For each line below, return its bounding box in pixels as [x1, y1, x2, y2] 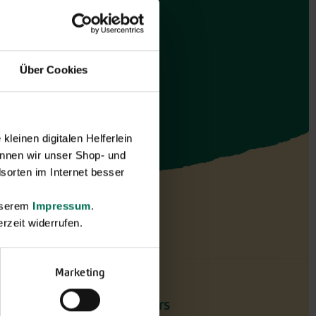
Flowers [124, 296, 169, 313]
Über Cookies [19, 63, 88, 75]
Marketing [55, 265, 105, 279]
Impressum [32, 199, 91, 212]
